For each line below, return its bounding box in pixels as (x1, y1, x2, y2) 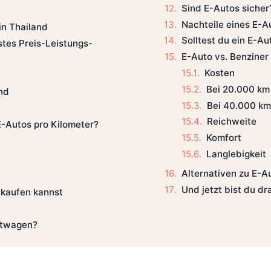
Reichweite (206, 116, 256, 128)
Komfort (206, 132, 241, 144)
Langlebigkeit (206, 148, 266, 160)
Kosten (204, 67, 235, 79)
